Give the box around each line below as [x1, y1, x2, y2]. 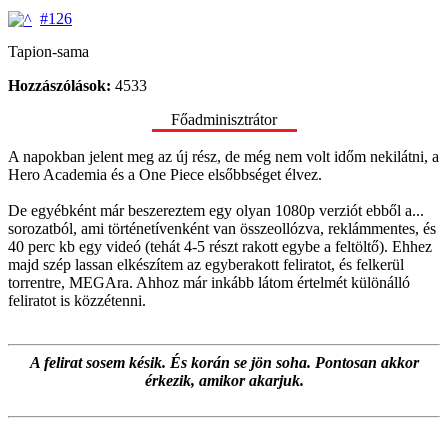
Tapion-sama [8, 43, 89, 61]
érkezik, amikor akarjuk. [144, 372, 304, 390]
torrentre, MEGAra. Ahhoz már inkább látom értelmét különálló [8, 274, 410, 292]
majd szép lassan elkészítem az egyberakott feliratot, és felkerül [8, 256, 404, 274]
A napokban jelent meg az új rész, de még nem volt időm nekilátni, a [8, 148, 439, 166]
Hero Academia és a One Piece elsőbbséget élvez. [8, 166, 322, 184]
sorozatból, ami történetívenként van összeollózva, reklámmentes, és [8, 220, 436, 238]
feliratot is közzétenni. [8, 292, 146, 310]
